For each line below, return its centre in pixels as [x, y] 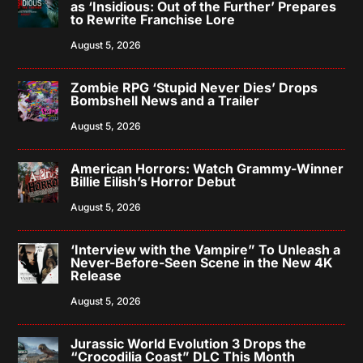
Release [96, 275]
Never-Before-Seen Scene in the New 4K [202, 262]
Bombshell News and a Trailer [165, 100]
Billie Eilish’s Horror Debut [154, 181]
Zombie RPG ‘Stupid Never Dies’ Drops [194, 87]
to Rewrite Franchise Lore [153, 19]
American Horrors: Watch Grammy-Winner [207, 168]
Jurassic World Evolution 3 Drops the [189, 343]
